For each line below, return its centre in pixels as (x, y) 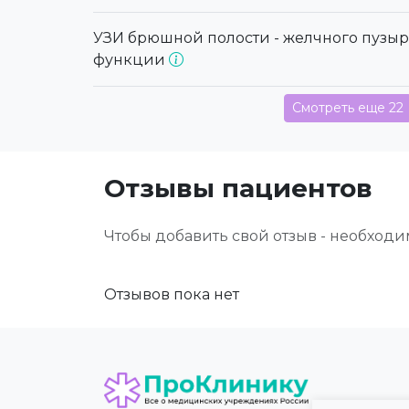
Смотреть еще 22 (348, 108)
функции (131, 60)
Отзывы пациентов (238, 189)
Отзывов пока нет (172, 295)
